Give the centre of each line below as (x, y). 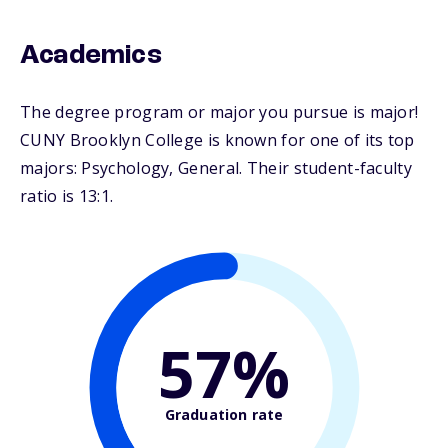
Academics (91, 56)
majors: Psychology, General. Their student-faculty (216, 168)
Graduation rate (224, 414)
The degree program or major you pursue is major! (219, 112)
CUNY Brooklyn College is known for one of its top (217, 140)
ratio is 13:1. (67, 196)
